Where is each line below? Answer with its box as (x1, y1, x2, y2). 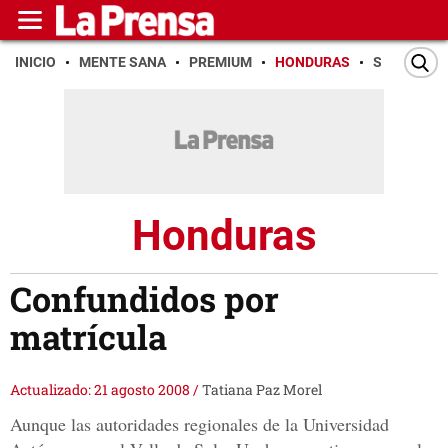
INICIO (15, 54, 56, 70)
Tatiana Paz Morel (202, 380, 322, 400)
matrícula (10, 314, 167, 360)
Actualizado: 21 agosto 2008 (10, 380, 193, 400)
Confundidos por (10, 276, 279, 322)
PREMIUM (189, 54, 252, 70)
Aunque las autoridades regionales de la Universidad (10, 412, 389, 437)
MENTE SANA (79, 54, 166, 70)
